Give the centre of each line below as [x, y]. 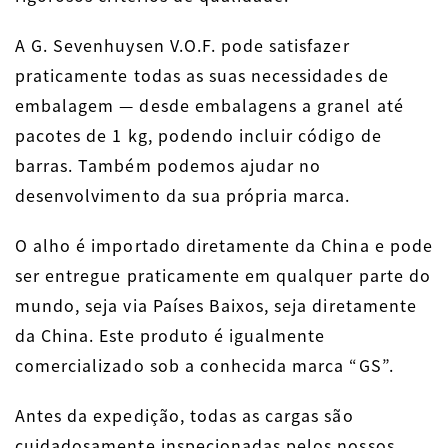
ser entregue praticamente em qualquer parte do [223, 274]
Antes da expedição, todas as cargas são [184, 414]
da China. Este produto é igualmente [170, 334]
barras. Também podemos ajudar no [168, 164]
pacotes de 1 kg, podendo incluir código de [198, 134]
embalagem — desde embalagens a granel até [209, 104]
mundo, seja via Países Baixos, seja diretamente [216, 304]
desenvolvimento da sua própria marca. [183, 194]
